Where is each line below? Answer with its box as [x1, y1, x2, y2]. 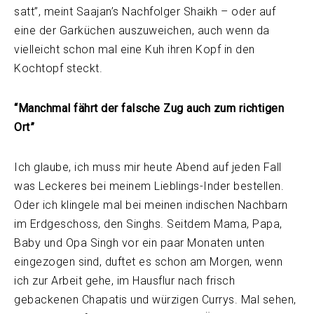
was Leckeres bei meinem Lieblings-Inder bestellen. [14, 179, 284, 193]
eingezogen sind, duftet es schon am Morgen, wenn [14, 254, 282, 268]
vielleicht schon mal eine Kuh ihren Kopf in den [14, 42, 255, 56]
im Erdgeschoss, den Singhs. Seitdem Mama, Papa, [14, 217, 282, 231]
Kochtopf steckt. [14, 61, 102, 75]
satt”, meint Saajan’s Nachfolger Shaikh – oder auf [14, 4, 275, 18]
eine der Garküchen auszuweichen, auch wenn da [14, 23, 270, 37]
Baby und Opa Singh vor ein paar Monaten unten [14, 235, 265, 250]
